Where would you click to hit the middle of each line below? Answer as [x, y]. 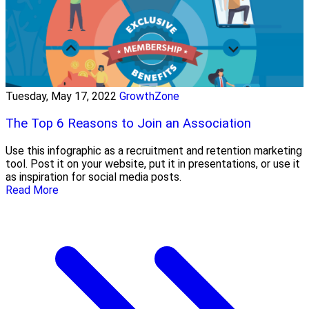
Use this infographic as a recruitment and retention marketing [154, 150]
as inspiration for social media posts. [93, 177]
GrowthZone [149, 97]
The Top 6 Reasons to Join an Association [128, 124]
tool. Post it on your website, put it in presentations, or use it [153, 163]
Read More [32, 190]
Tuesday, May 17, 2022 [61, 97]
